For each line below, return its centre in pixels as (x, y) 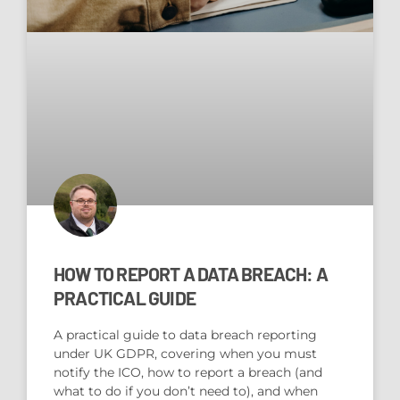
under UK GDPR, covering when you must (185, 354)
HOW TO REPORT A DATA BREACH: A (191, 274)
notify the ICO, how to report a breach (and (188, 373)
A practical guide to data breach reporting (185, 335)
